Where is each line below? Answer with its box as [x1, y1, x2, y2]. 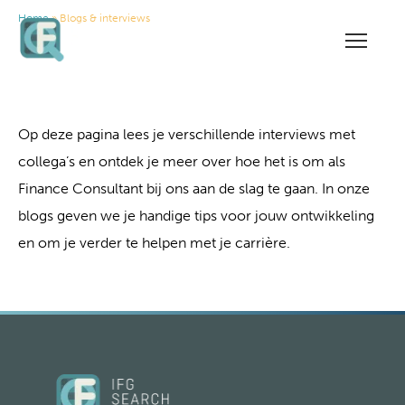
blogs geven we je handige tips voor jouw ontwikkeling [18, 207, 374, 224]
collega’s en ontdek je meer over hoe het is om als [18, 153, 345, 170]
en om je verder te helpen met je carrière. [18, 234, 290, 251]
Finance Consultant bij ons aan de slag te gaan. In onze [18, 180, 370, 197]
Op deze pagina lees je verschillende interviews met [18, 126, 355, 143]
